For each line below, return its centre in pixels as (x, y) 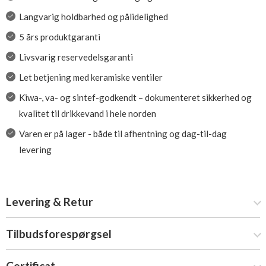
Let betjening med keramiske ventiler (91, 77)
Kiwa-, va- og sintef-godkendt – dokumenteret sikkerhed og (135, 97)
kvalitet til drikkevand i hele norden (87, 113)
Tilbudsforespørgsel (59, 234)
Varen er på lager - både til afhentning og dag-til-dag (123, 134)
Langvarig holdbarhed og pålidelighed (93, 17)
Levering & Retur (50, 202)
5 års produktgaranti (59, 37)
